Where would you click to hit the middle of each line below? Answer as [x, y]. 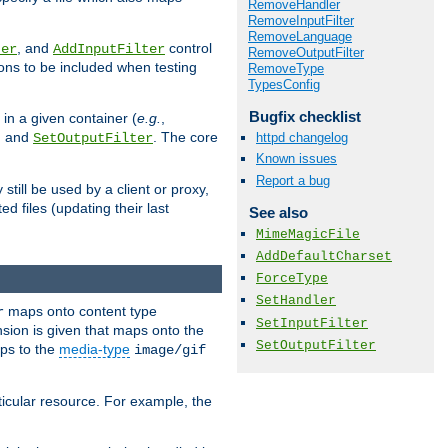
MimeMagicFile [308, 234]
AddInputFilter [109, 49]
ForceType [292, 279]
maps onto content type [80, 310]
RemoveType [286, 69]
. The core [185, 137]
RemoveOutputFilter [306, 53]
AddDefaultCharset [324, 256]
